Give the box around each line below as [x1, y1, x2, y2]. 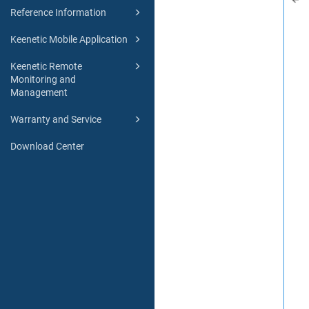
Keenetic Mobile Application [10, 34, 128, 46]
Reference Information [10, 7, 106, 19]
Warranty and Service [10, 114, 101, 126]
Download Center [10, 141, 84, 152]
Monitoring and [10, 74, 76, 86]
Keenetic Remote [10, 61, 82, 72]
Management [10, 87, 68, 99]
